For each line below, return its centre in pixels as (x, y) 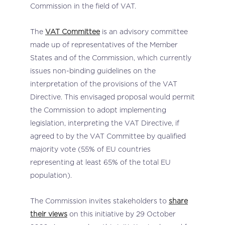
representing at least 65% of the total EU (100, 162)
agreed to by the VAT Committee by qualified (108, 136)
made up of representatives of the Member (104, 44)
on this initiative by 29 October (122, 214)
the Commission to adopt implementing (98, 110)
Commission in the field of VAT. (83, 6)
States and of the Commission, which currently (111, 58)
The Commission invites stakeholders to (99, 201)
